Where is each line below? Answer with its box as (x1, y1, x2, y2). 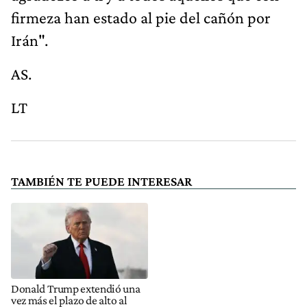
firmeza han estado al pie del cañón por (11, 8, 271, 27)
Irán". (11, 30, 48, 49)
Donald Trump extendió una (11, 281, 140, 295)
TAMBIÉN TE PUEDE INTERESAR (11, 173, 192, 188)
